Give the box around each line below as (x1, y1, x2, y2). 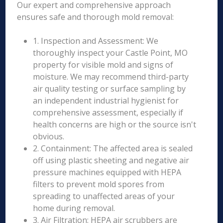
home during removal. (33, 203, 115, 214)
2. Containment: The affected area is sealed (33, 143, 193, 154)
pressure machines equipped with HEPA (33, 167, 182, 178)
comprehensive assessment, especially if (33, 107, 184, 118)
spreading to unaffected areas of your (33, 191, 175, 202)
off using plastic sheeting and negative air (33, 155, 190, 166)
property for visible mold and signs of (33, 59, 174, 70)
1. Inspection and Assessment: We (33, 35, 159, 46)
